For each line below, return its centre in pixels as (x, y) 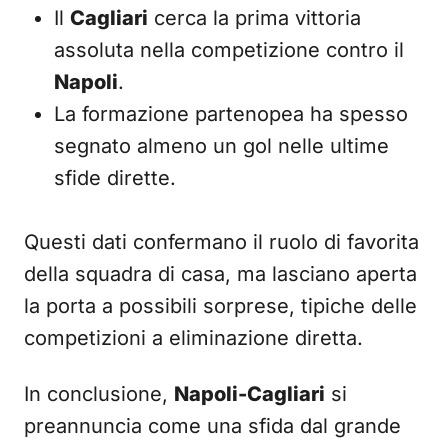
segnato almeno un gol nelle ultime (221, 146)
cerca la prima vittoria (254, 18)
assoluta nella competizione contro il (229, 50)
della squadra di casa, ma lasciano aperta (220, 274)
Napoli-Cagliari (249, 394)
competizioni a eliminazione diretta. (193, 338)
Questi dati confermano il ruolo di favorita (221, 242)
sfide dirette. (115, 178)
